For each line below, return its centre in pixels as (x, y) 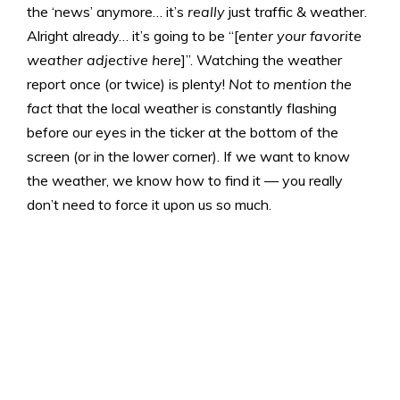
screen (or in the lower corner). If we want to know (188, 156)
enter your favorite (300, 35)
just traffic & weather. (296, 11)
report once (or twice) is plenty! (128, 83)
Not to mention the (290, 83)
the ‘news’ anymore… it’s (107, 11)
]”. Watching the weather (262, 59)
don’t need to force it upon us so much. (149, 204)
